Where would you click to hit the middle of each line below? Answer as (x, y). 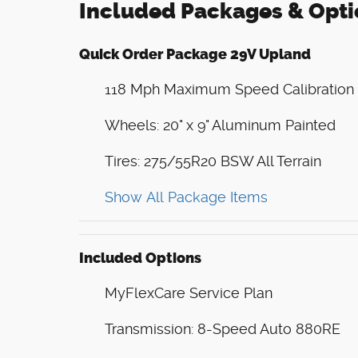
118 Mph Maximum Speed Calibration (229, 89)
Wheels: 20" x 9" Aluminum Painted (220, 125)
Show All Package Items (186, 197)
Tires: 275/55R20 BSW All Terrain (213, 161)
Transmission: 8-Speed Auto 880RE (223, 329)
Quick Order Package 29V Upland (195, 55)
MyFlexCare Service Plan (189, 293)
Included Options (140, 259)
